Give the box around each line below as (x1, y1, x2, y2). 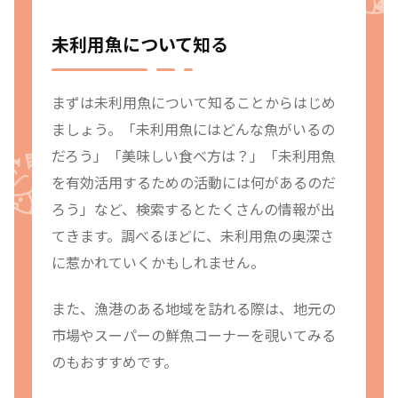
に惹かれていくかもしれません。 (52, 251, 265, 273)
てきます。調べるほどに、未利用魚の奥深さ (52, 224, 334, 246)
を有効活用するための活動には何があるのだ (52, 171, 336, 193)
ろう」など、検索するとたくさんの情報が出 (52, 197, 335, 219)
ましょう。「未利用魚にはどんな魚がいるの (52, 117, 335, 139)
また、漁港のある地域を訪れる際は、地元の (52, 297, 336, 319)
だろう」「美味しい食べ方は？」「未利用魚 (52, 144, 335, 166)
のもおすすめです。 (52, 350, 178, 372)
